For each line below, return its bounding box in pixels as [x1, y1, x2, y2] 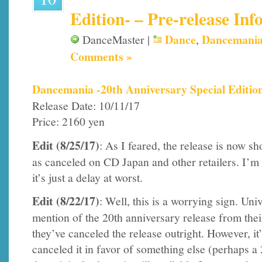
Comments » [70, 48, 132, 65]
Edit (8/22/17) [32, 192, 99, 209]
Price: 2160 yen [32, 113, 105, 130]
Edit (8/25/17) [32, 136, 99, 154]
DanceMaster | [80, 32, 153, 47]
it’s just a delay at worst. [32, 169, 143, 185]
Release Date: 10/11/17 [32, 98, 140, 114]
